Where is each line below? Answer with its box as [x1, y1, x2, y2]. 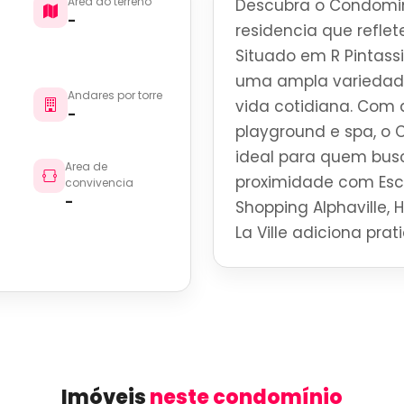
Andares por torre [68, 87, 163, 103]
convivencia [64, 174, 133, 190]
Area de [64, 158, 107, 174]
